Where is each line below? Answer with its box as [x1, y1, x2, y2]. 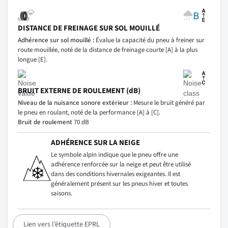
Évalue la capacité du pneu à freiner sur [94, 36, 205, 45]
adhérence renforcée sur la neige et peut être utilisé [51, 160, 191, 169]
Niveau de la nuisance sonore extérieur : [18, 98, 132, 108]
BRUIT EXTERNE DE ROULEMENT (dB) [18, 85, 140, 97]
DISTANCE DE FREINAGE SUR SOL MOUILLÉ [18, 23, 160, 34]
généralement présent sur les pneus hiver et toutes [51, 179, 188, 189]
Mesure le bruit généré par [132, 98, 205, 108]
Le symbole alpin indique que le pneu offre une [51, 150, 178, 160]
